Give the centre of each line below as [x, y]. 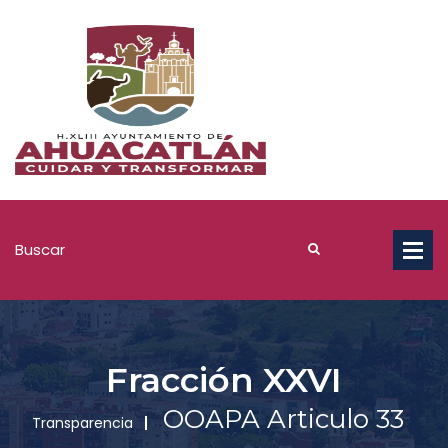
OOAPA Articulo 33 [283, 419]
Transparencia [82, 423]
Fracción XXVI [224, 380]
